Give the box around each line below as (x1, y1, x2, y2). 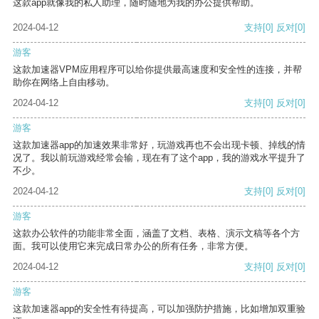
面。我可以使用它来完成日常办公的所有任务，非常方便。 (13, 241, 253, 252)
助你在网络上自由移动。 (13, 77, 115, 88)
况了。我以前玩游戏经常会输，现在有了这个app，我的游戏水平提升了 (13, 152, 305, 164)
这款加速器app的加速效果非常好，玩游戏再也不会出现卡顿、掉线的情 (13, 140, 305, 151)
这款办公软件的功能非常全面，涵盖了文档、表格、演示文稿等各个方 (13, 228, 300, 239)
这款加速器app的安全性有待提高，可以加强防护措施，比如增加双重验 (13, 303, 305, 315)
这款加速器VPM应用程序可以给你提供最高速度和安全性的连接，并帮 (13, 64, 302, 75)
